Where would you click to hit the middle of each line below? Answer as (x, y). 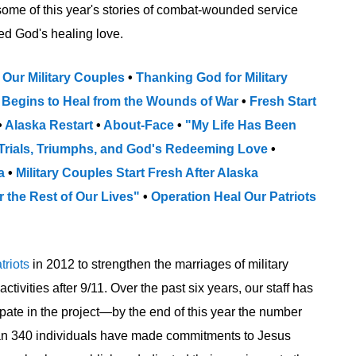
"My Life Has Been (241, 125)
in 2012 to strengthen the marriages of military (159, 264)
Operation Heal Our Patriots (234, 197)
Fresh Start (283, 101)
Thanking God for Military (212, 77)
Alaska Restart (49, 125)
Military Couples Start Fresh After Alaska (137, 173)
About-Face (140, 125)
